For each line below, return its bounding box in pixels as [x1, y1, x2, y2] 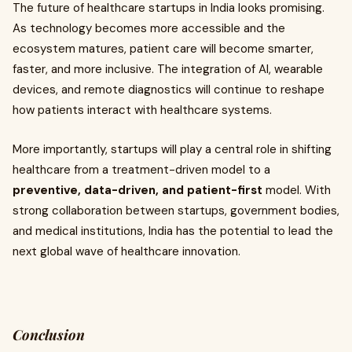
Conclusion [13, 325, 85, 344]
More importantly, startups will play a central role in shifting [13, 141, 332, 157]
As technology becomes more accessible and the [13, 20, 285, 36]
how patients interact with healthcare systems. [13, 102, 272, 118]
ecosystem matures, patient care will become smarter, [13, 41, 313, 57]
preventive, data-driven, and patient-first [13, 182, 262, 198]
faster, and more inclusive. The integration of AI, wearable [13, 61, 323, 77]
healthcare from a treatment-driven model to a [13, 162, 270, 178]
